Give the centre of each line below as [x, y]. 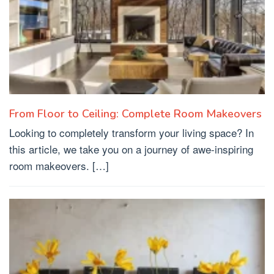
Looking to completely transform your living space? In [131, 133]
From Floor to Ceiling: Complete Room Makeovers [135, 114]
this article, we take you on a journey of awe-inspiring [131, 149]
